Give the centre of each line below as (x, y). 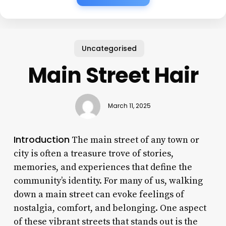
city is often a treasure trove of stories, (93, 153)
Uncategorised (109, 48)
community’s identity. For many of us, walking (108, 181)
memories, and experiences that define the (103, 167)
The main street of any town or (134, 140)
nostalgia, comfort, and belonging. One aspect (110, 208)
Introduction (41, 139)
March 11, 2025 (129, 106)
